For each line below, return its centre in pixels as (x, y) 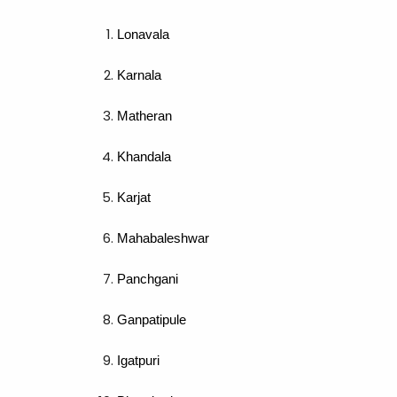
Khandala (144, 156)
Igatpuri (138, 360)
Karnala (139, 75)
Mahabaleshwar (163, 238)
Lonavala (143, 34)
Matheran (144, 116)
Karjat (134, 197)
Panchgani (148, 279)
